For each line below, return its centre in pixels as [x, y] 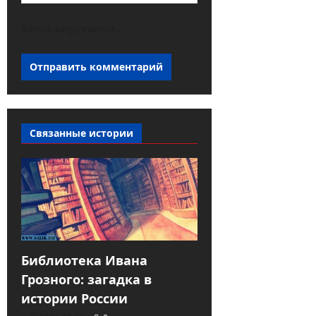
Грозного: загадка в [86, 280]
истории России [74, 299]
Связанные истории [81, 133]
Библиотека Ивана [84, 261]
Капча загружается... [72, 28]
